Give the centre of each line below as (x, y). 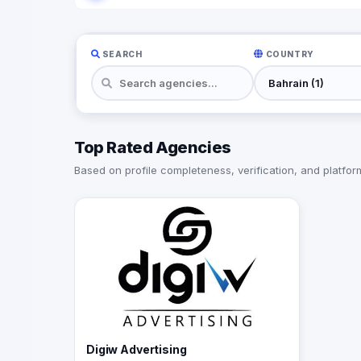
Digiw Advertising (137, 350)
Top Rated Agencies (153, 148)
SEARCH (121, 54)
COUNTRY (288, 54)
